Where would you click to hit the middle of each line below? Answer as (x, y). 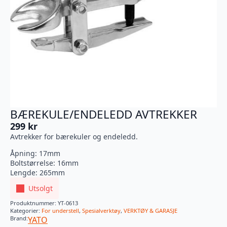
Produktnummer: (34, 203)
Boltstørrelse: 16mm (44, 163)
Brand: (19, 218)
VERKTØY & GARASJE (150, 211)
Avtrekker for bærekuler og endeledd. (74, 137)
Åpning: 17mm (35, 154)
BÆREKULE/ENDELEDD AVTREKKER (104, 115)
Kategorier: (26, 211)
